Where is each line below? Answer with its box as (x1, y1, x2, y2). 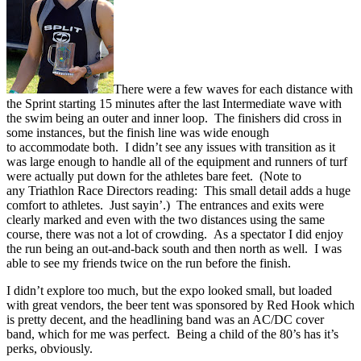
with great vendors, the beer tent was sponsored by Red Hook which (6, 297, 355, 312)
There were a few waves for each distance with (114, 81, 353, 96)
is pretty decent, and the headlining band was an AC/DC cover (6, 312, 324, 326)
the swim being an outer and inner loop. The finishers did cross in (6, 110, 342, 125)
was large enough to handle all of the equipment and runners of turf (6, 154, 347, 168)
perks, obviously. (6, 341, 93, 355)
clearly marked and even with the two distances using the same (6, 212, 325, 226)
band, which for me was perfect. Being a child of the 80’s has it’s (6, 326, 338, 341)
